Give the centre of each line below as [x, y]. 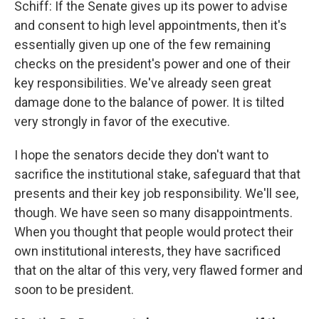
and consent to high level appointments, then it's [151, 25]
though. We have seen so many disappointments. [153, 212]
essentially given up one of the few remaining [142, 44]
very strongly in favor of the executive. [122, 121]
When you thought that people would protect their [154, 231]
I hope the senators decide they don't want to [141, 155]
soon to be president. [74, 289]
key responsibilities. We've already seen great [143, 83]
